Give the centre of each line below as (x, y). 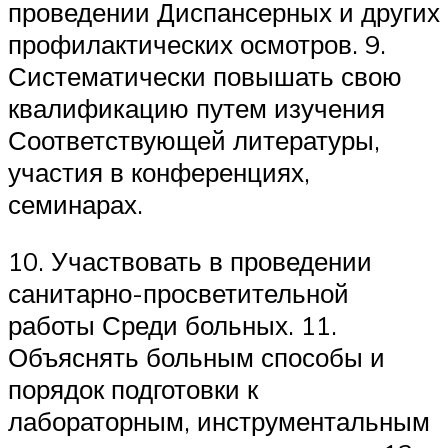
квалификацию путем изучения (196, 107)
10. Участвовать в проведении (190, 261)
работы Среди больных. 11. (172, 325)
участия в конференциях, (159, 171)
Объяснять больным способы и (196, 357)
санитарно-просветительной (178, 293)
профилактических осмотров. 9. (197, 43)
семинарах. (75, 203)
